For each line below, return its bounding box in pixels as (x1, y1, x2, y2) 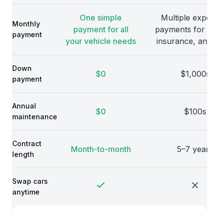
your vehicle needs (66, 36, 136, 46)
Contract (12, 139, 42, 148)
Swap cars (12, 177, 48, 185)
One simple (80, 13, 122, 22)
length (12, 150, 34, 158)
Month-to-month (70, 144, 131, 154)
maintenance (12, 112, 57, 121)
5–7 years (177, 144, 213, 154)
